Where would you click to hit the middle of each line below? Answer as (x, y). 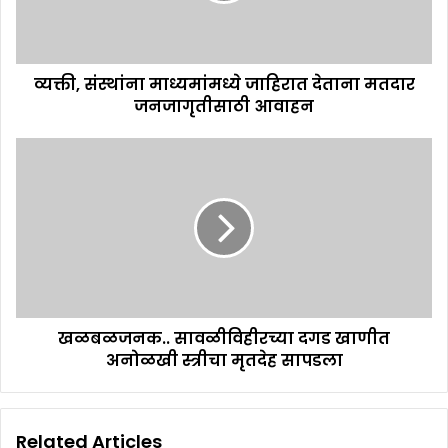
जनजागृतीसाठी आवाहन (224, 106)
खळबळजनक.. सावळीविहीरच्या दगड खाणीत (224, 338)
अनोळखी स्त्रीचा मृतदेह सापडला (224, 360)
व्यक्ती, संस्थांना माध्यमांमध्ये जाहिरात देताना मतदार (224, 84)
